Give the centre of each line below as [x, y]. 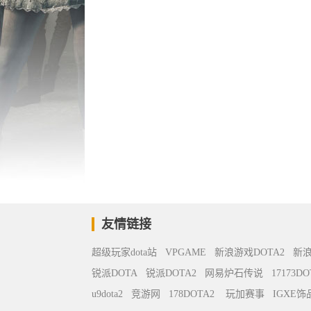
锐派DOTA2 [171, 273]
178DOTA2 [192, 294]
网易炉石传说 [234, 273]
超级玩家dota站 [124, 252]
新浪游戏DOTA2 [250, 252]
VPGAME [186, 252]
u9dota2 [107, 294]
